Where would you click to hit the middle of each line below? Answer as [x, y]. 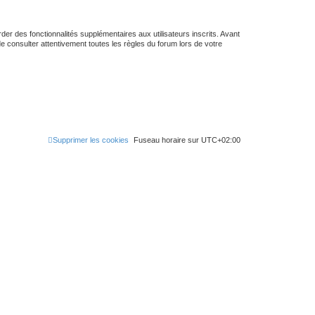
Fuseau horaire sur [167, 140]
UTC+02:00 [221, 140]
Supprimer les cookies [91, 140]
